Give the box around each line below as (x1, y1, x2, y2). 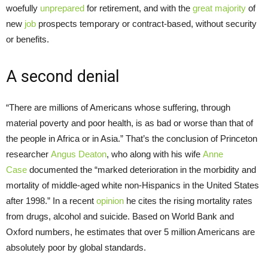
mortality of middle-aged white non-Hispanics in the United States (6, 180, 259, 191)
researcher (6, 149, 51, 160)
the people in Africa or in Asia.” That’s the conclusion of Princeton (6, 133, 257, 144)
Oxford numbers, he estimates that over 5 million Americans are (6, 227, 255, 237)
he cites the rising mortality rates (124, 196, 252, 206)
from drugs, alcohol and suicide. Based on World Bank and (6, 211, 234, 222)
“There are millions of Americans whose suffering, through (6, 102, 230, 113)
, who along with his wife (106, 149, 203, 160)
